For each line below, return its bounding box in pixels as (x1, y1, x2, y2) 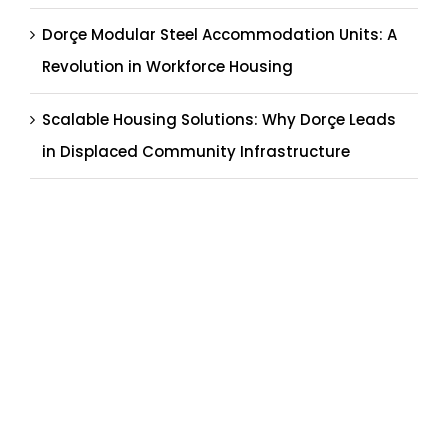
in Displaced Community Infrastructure (41, 140, 350, 162)
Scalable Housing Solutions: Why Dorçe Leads (41, 108, 396, 130)
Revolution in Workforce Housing (41, 55, 293, 77)
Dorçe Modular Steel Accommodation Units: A (41, 23, 397, 45)
